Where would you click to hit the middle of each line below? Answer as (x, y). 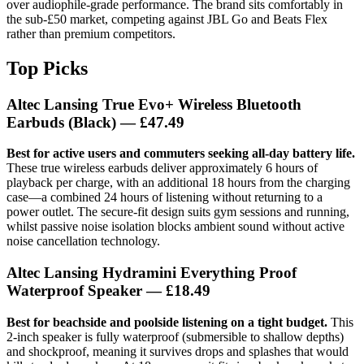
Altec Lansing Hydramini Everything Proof (152, 272)
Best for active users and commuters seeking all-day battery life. (181, 154)
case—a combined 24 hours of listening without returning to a (165, 197)
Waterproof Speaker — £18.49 (108, 290)
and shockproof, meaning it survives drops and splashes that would (178, 351)
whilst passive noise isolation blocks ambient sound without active (175, 227)
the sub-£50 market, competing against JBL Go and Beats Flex (167, 19)
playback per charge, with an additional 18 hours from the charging (178, 183)
